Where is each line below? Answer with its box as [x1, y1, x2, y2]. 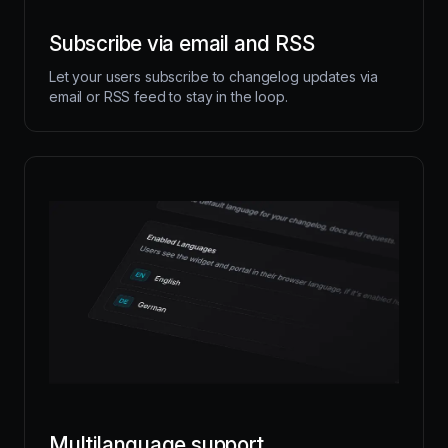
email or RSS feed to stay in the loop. [49, 87, 288, 105]
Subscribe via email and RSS [49, 30, 315, 56]
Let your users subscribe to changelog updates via [49, 67, 379, 85]
